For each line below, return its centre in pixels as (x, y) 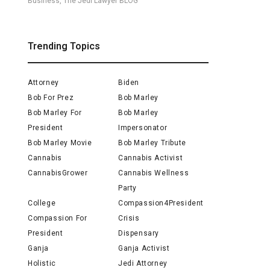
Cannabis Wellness (154, 173)
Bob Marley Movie (60, 143)
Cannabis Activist (151, 158)
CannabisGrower (58, 173)
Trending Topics (64, 46)
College (42, 203)
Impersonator (143, 128)
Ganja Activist (144, 248)
